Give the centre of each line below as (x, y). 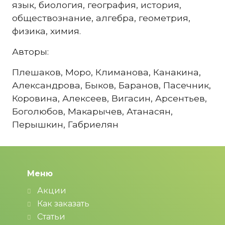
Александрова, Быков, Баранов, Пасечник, (111, 85)
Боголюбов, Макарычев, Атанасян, (92, 111)
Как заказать (63, 204)
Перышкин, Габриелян (65, 124)
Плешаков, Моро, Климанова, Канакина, (106, 72)
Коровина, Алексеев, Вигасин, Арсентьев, (109, 98)
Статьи (51, 217)
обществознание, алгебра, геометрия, (101, 18)
